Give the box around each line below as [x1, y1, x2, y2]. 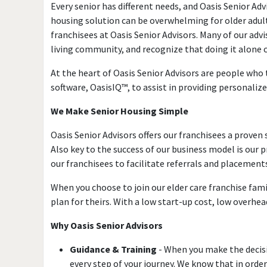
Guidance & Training [70, 243, 157, 255]
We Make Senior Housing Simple [51, 105, 188, 117]
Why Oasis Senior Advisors [51, 219, 163, 231]
